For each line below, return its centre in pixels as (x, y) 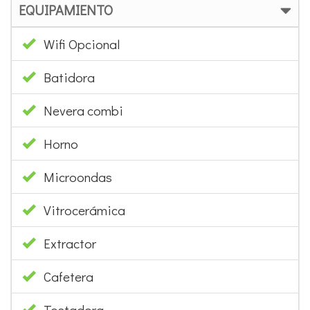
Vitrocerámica (84, 210)
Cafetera (69, 276)
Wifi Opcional (82, 44)
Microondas (78, 176)
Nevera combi (83, 110)
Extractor (70, 243)
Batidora (69, 77)
